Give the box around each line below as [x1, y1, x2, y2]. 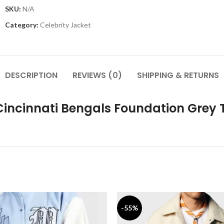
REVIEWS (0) [72, 69, 122, 81]
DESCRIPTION [5, 69, 57, 81]
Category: [5, 20, 38, 29]
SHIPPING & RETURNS [137, 69, 219, 81]
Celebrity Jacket [40, 20, 91, 29]
